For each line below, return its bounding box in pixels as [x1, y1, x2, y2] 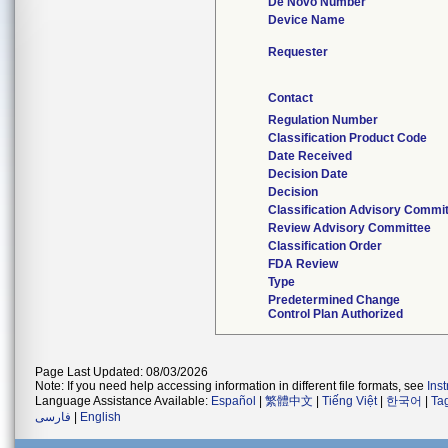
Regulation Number [268, 113, 378, 127]
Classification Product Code [268, 131, 427, 145]
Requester [268, 45, 328, 59]
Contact [268, 91, 313, 105]
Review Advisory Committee [268, 221, 431, 235]
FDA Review [268, 257, 338, 271]
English [80, 410, 121, 424]
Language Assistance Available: [35, 394, 211, 408]
